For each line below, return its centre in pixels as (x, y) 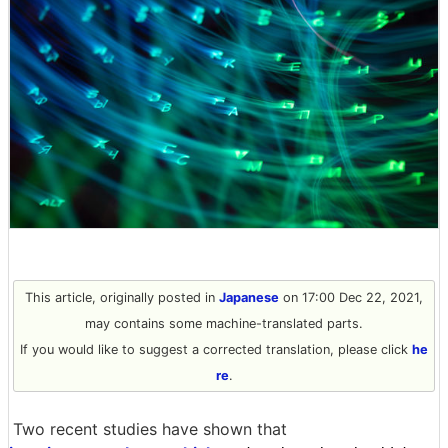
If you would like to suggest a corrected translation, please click (216, 349)
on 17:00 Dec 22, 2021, (351, 297)
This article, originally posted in (122, 297)
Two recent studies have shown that (150, 428)
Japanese (249, 297)
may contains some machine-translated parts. (224, 323)
